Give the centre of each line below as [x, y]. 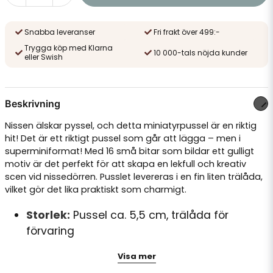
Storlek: [48, 215]
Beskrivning [33, 104]
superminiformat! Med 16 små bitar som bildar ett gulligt [129, 151]
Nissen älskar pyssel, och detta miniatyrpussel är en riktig [131, 126]
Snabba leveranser [60, 32]
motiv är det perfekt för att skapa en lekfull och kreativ [126, 164]
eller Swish [44, 57]
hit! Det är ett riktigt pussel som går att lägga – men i [123, 138]
